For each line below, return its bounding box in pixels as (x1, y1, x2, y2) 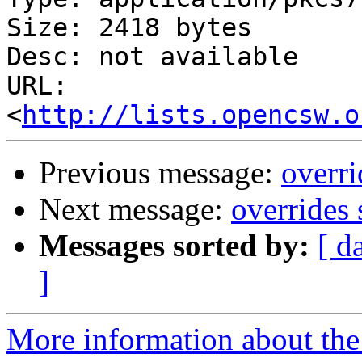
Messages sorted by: (39, 228, 309, 263)
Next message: (39, 192, 231, 227)
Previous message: (39, 155, 281, 191)
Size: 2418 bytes (6, 13, 252, 43)
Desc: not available (6, 42, 298, 72)
